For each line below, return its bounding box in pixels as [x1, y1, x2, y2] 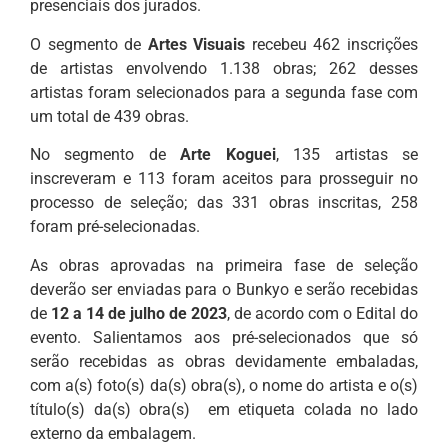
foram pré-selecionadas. [30, 217, 200, 237]
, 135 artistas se [275, 145, 419, 165]
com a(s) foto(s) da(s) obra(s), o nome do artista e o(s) [30, 375, 418, 395]
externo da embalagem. [30, 423, 196, 443]
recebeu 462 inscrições [245, 34, 419, 54]
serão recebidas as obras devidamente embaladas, [30, 351, 418, 371]
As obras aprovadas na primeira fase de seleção [30, 255, 418, 275]
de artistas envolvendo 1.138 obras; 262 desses [30, 58, 418, 78]
